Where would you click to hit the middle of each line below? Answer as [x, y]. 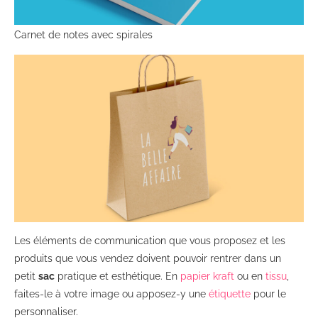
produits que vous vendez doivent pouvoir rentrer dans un [148, 259]
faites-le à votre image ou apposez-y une [111, 294]
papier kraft [207, 276]
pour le [268, 294]
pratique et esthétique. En [117, 276]
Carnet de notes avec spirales [83, 35]
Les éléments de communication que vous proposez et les [150, 241]
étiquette [230, 294]
